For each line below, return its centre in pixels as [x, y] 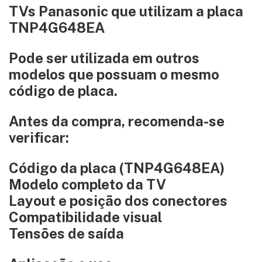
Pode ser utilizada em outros [104, 58]
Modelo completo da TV [87, 184]
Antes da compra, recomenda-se [117, 121]
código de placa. [63, 91]
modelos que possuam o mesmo [114, 74]
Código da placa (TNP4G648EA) [117, 168]
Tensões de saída [66, 233]
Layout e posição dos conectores [118, 201]
